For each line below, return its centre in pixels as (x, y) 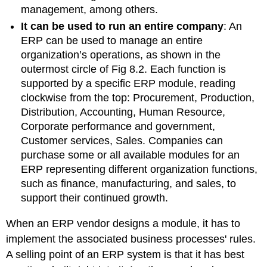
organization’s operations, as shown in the (121, 55)
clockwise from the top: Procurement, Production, (138, 98)
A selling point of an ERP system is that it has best (125, 254)
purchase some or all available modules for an (131, 155)
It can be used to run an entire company (122, 27)
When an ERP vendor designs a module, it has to (123, 223)
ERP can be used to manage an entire (112, 41)
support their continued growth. (95, 198)
